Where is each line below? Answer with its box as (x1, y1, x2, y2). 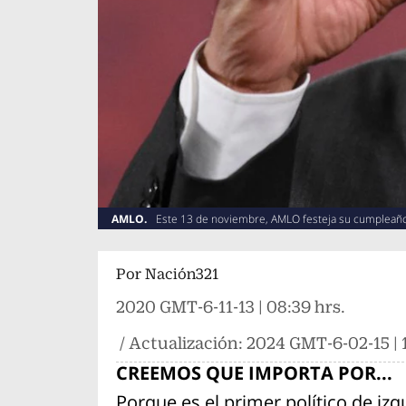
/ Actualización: (115, 333, 246, 353)
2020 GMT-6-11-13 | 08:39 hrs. (115, 297, 345, 317)
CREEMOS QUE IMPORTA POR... (115, 361, 392, 386)
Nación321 (144, 266, 218, 284)
